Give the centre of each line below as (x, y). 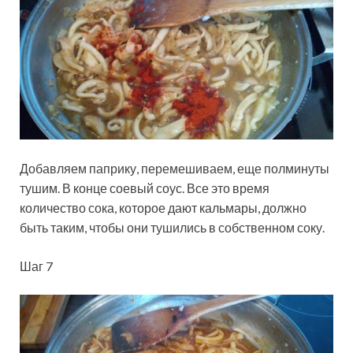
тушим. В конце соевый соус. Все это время (145, 188)
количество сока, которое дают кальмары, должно (163, 208)
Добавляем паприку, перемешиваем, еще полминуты (175, 169)
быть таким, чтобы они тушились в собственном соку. (172, 228)
